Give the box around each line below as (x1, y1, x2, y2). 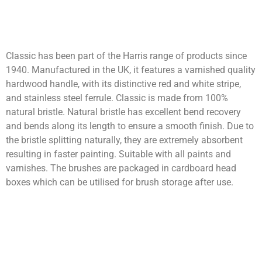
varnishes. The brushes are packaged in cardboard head (6, 163, 236, 174)
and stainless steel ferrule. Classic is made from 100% (6, 92, 228, 104)
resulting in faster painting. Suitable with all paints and (6, 149, 231, 160)
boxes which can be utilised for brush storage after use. (6, 177, 233, 188)
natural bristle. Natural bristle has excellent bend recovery (6, 106, 241, 118)
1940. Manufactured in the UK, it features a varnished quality (6, 64, 256, 76)
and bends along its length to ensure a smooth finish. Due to (6, 120, 254, 132)
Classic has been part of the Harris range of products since (6, 50, 247, 62)
